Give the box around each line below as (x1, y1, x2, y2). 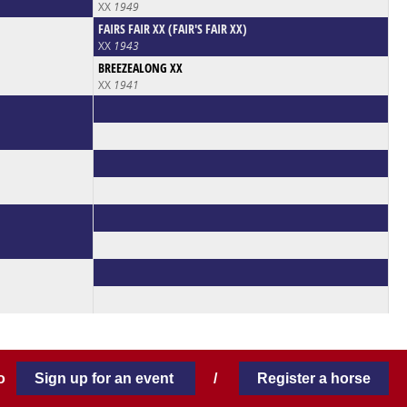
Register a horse (257, 370, 372, 386)
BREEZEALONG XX (97, 58, 183, 76)
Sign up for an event (35, 370, 178, 386)
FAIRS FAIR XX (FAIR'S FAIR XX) (97, 19, 247, 37)
